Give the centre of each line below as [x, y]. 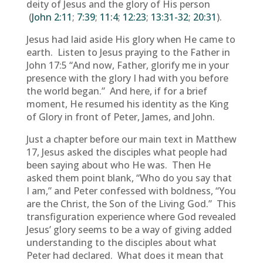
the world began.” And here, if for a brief [117, 91]
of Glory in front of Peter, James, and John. [120, 117]
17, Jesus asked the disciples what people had [127, 152]
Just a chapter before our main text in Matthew [131, 139]
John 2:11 [52, 17]
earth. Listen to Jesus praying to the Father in [128, 52]
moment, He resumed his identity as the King [127, 104]
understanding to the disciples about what [121, 242]
